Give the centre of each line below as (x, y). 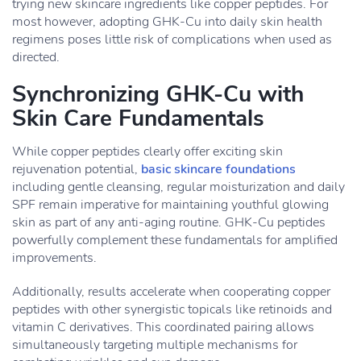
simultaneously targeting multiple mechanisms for (155, 345)
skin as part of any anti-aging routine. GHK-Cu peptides (169, 222)
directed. (36, 57)
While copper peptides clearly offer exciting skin (147, 151)
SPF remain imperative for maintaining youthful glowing (170, 205)
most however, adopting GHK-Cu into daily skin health (167, 22)
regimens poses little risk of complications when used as (172, 39)
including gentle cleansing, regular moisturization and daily (178, 187)
